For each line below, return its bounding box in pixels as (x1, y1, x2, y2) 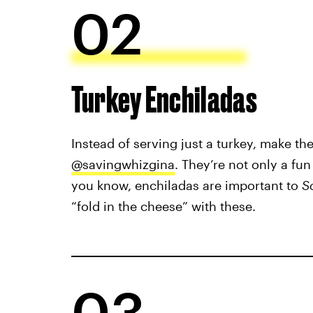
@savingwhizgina (71, 156, 175, 172)
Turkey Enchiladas (71, 78, 258, 119)
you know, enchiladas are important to (71, 177, 302, 193)
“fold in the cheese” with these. (71, 198, 256, 214)
